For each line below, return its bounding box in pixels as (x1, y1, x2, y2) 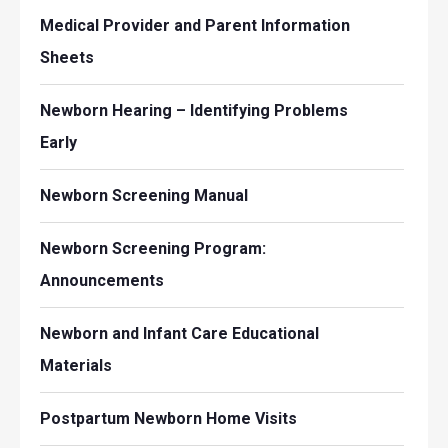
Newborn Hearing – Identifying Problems (40, 101, 348, 121)
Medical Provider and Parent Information (40, 16, 350, 36)
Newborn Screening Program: (40, 239, 266, 259)
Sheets (40, 48, 94, 68)
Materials (40, 356, 112, 376)
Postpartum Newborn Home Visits (40, 409, 297, 429)
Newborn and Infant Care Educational (40, 324, 319, 344)
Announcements (40, 271, 164, 291)
